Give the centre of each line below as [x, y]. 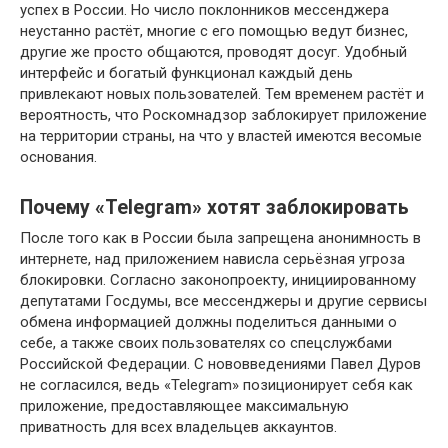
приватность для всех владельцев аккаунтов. [178, 426]
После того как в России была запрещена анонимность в [220, 237]
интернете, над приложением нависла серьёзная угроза [212, 258]
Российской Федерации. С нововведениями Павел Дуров [220, 363]
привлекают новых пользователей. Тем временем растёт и [222, 93]
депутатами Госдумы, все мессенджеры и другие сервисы [223, 300]
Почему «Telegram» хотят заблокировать [214, 208]
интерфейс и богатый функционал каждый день [186, 72]
